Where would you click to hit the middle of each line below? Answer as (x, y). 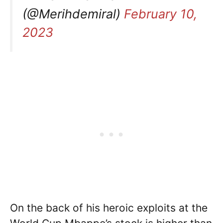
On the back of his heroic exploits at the (109, 208)
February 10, (161, 14)
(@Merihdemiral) (73, 14)
